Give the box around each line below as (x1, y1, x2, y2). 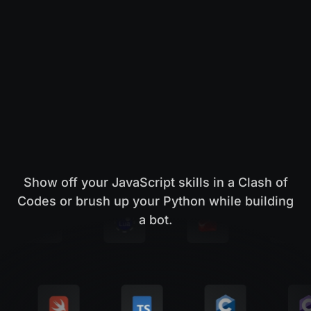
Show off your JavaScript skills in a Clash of (23, 174, 288, 190)
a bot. (139, 212, 172, 227)
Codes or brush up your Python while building (17, 193, 294, 208)
